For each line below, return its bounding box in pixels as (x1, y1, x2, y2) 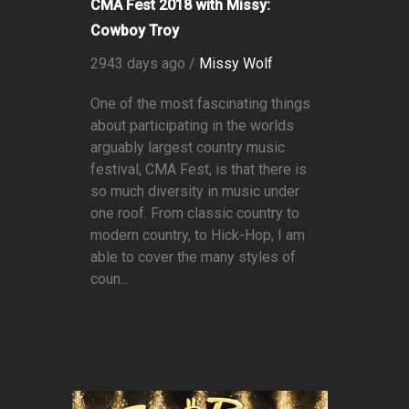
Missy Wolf (199, 55, 273, 73)
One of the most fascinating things (90, 95, 310, 113)
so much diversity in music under (90, 183, 299, 201)
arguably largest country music (90, 139, 285, 157)
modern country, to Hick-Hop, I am (90, 226, 305, 245)
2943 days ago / (90, 55, 199, 73)
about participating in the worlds (90, 117, 294, 135)
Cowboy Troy (90, 22, 179, 40)
